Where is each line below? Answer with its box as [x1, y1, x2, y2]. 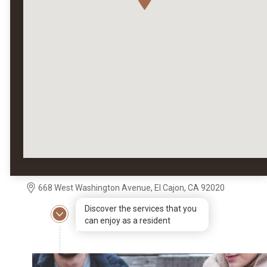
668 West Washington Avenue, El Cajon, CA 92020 [38, 183, 225, 193]
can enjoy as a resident [85, 216, 171, 226]
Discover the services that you [85, 204, 197, 214]
